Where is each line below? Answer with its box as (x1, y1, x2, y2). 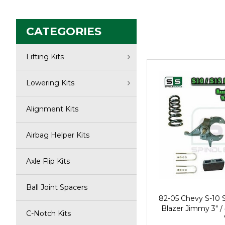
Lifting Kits (26, 52, 64, 61)
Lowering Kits (26, 78, 74, 87)
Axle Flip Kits (26, 157, 70, 166)
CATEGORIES (26, 25, 101, 38)
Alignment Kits (26, 104, 78, 114)
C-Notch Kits (26, 209, 71, 218)
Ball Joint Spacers (26, 183, 87, 192)
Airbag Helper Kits (26, 131, 89, 140)
